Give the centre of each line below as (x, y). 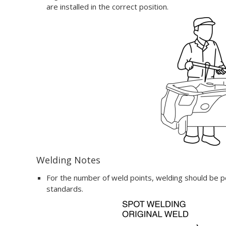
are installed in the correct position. (107, 7)
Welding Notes (68, 160)
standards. (65, 189)
